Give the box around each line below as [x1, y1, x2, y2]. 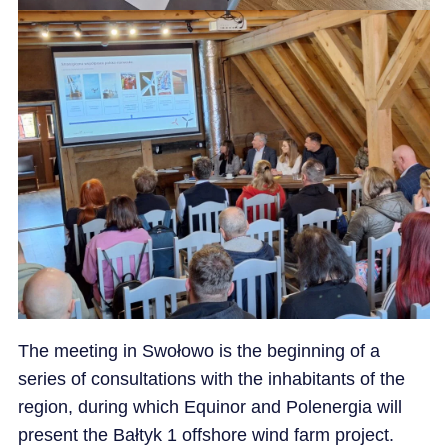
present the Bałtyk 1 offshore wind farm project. [17, 424, 394, 445]
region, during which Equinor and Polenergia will [17, 396, 402, 417]
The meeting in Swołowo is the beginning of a [17, 340, 380, 361]
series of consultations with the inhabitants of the [17, 368, 405, 389]
